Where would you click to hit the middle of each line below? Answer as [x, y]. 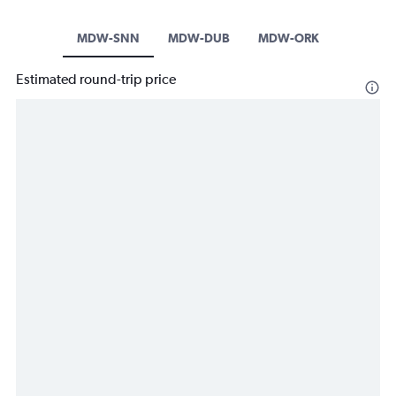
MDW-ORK [289, 38]
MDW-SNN [108, 38]
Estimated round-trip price [96, 80]
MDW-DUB [199, 38]
